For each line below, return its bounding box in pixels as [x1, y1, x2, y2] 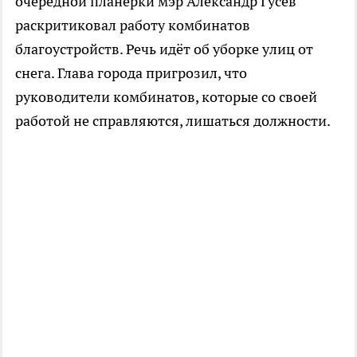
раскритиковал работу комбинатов [15, 15, 250, 34]
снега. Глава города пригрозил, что [15, 63, 247, 82]
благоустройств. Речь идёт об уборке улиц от [15, 39, 313, 58]
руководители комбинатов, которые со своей [15, 87, 317, 106]
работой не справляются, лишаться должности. [15, 111, 331, 130]
